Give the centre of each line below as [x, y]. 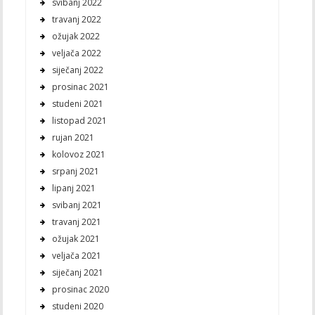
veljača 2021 [76, 255]
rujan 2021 [73, 137]
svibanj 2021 [77, 205]
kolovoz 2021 [78, 154]
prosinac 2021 [80, 86]
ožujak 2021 [76, 238]
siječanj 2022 [77, 70]
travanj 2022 [76, 19]
